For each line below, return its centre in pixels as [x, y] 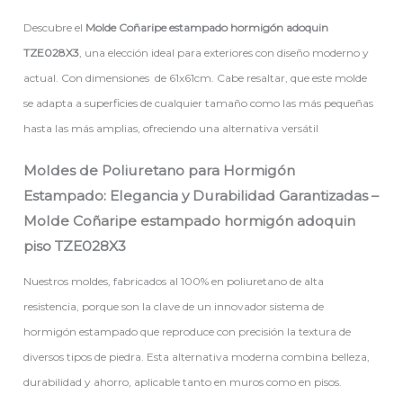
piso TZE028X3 [75, 246]
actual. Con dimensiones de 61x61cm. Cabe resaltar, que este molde [196, 77]
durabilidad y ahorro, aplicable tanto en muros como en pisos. [183, 382]
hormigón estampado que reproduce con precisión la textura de [188, 332]
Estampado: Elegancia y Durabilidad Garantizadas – [201, 196]
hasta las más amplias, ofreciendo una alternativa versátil [171, 128]
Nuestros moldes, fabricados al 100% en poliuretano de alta [174, 282]
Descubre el [55, 27]
